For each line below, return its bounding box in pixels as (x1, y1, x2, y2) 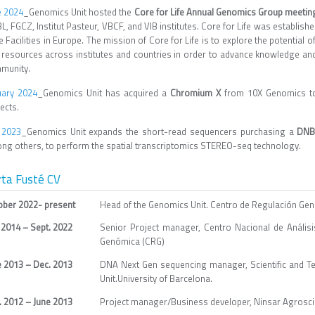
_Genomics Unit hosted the (23, 5, 134, 19)
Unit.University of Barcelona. (100, 271, 212, 285)
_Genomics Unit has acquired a (37, 86, 170, 100)
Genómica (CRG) (100, 234, 165, 248)
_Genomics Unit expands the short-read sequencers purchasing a (20, 124, 297, 139)
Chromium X (170, 86, 221, 100)
